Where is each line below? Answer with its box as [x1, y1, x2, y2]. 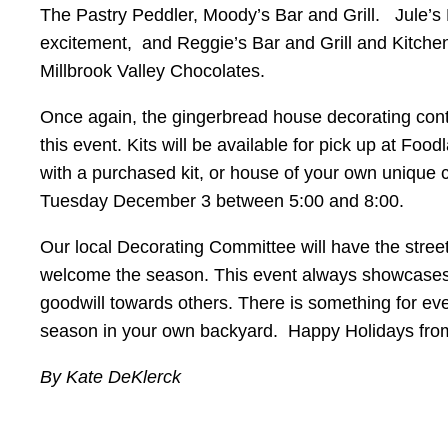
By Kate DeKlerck [40, 366, 191, 387]
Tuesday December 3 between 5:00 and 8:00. [40, 190, 404, 211]
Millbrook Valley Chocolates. [40, 60, 265, 81]
